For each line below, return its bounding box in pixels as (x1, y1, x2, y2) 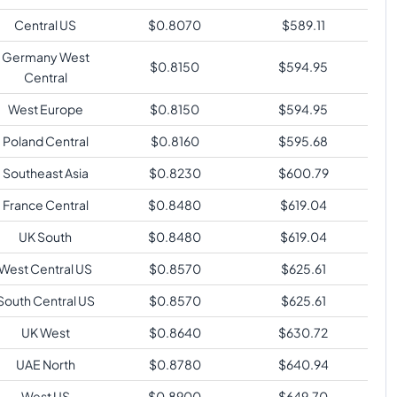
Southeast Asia (2, 164, 89, 181)
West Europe (7, 100, 83, 117)
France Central (2, 196, 89, 213)
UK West (20, 323, 70, 340)
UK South (19, 228, 72, 245)
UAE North (15, 355, 75, 372)
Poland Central (2, 132, 89, 149)
